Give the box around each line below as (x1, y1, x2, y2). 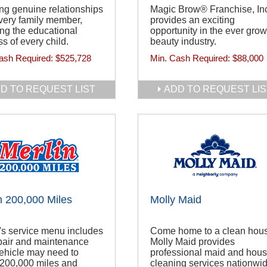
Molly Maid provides (150, 237, 235, 247)
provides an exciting (150, 15, 235, 26)
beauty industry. (150, 36, 216, 47)
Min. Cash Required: (150, 53, 232, 64)
